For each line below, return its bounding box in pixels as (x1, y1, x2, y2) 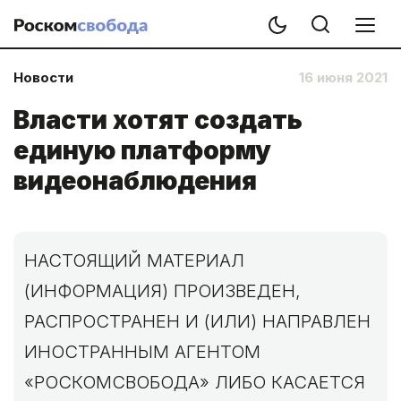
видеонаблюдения (13, 166, 257, 196)
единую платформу (13, 135, 271, 166)
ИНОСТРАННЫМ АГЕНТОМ (24, 341, 260, 363)
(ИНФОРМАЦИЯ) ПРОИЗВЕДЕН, (24, 280, 301, 302)
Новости (13, 69, 73, 86)
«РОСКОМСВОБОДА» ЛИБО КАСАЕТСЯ (24, 371, 365, 393)
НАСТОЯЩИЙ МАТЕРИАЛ (24, 250, 244, 271)
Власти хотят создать (13, 105, 303, 135)
